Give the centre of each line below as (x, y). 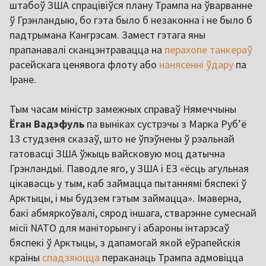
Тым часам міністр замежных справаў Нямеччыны (123, 109)
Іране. (23, 80)
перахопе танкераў (208, 50)
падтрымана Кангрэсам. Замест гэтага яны (107, 35)
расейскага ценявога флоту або (84, 65)
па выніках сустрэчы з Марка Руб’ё (165, 124)
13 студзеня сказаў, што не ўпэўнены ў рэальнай (122, 139)
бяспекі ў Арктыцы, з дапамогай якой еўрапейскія (125, 243)
